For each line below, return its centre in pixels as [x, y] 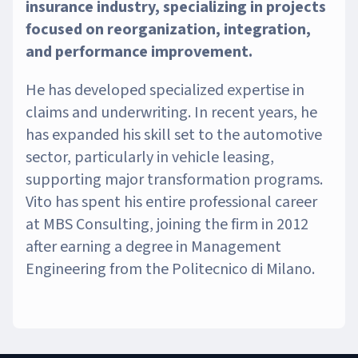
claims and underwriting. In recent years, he [171, 113]
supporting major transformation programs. [174, 180]
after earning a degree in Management [153, 247]
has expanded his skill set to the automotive [174, 135]
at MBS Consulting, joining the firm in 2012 [167, 225]
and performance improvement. [139, 52]
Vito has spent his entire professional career [171, 202]
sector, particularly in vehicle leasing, [150, 157]
